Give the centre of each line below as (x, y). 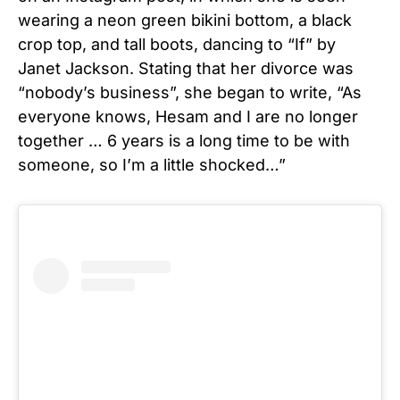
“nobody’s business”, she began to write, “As (190, 92)
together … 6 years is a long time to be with (184, 140)
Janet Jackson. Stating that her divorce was (186, 68)
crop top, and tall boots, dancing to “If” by (177, 44)
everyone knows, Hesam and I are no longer (188, 116)
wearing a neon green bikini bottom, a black (185, 20)
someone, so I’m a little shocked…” (152, 164)
